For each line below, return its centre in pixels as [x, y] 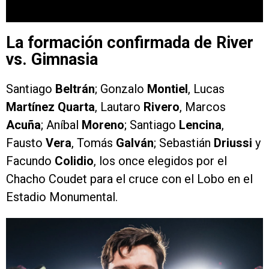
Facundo [30, 161]
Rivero [162, 107]
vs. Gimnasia [52, 60]
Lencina [200, 125]
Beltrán [75, 89]
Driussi [233, 143]
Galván [135, 143]
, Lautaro [119, 107]
